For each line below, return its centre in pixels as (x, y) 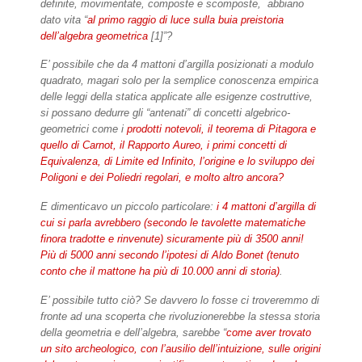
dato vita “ (64, 19)
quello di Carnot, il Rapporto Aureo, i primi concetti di (164, 145)
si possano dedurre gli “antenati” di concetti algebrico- (165, 113)
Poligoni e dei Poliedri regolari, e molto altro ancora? (162, 178)
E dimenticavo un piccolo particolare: (128, 207)
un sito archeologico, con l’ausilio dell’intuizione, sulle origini (181, 349)
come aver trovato (269, 333)
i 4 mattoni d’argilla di (266, 207)
